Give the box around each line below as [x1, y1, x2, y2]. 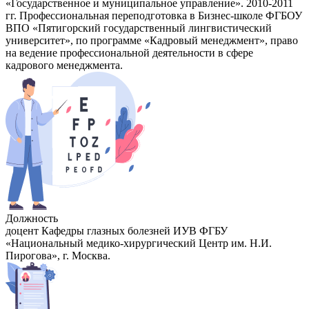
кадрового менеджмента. [6, 59, 123, 72]
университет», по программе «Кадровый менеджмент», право [6, 34, 298, 47]
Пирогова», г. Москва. [6, 250, 110, 262]
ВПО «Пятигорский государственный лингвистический [6, 22, 272, 34]
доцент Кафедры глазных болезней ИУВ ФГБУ [6, 225, 228, 237]
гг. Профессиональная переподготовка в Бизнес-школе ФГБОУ [6, 10, 302, 22]
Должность [6, 212, 58, 225]
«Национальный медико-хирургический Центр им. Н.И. [6, 237, 272, 250]
